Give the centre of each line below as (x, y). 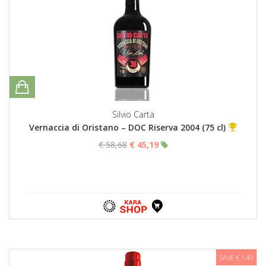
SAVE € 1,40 (236, 258)
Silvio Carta (133, 115)
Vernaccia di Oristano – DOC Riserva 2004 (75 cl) (127, 128)
